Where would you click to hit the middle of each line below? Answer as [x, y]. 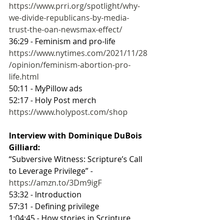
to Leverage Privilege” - [52, 171]
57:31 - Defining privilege [54, 206]
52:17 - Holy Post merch [53, 100]
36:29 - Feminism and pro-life [62, 41]
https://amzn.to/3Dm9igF [55, 182]
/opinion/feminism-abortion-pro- [70, 65]
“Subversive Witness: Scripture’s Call [77, 159]
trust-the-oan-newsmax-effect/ [66, 29]
